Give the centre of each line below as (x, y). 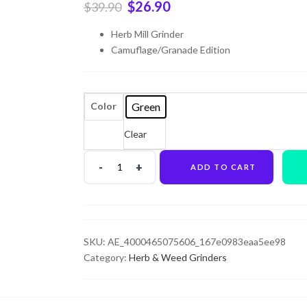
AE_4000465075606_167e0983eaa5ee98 (197, 241)
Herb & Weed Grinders (178, 257)
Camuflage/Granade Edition (171, 49)
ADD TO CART (223, 167)
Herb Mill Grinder (147, 34)
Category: (106, 257)
